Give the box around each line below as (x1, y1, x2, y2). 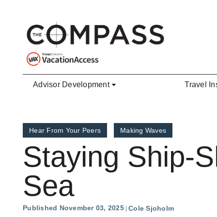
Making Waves (120, 126, 166, 135)
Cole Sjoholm (128, 204, 174, 213)
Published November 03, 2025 (23, 204, 124, 212)
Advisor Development (33, 80, 109, 89)
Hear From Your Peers (29, 126, 101, 135)
